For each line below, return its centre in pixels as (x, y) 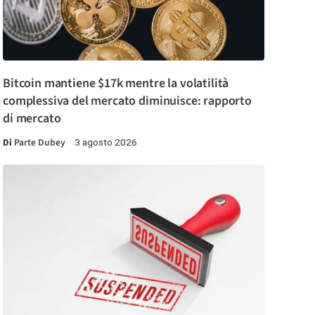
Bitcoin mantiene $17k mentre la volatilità (116, 83)
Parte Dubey (40, 142)
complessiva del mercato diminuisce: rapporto (127, 101)
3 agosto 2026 (106, 142)
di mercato (32, 118)
